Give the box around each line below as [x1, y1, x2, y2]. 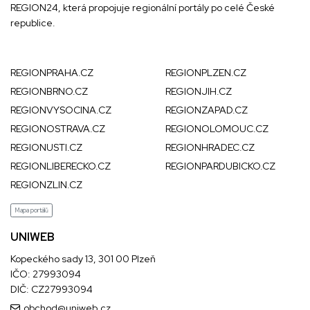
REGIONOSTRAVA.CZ [10, 122, 105, 135]
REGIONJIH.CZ [165, 85, 232, 98]
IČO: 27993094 [10, 268, 81, 280]
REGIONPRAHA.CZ [10, 66, 93, 79]
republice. [10, 17, 55, 29]
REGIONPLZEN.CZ [165, 66, 246, 79]
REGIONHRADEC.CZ [165, 141, 255, 154]
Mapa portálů [15, 206, 48, 215]
